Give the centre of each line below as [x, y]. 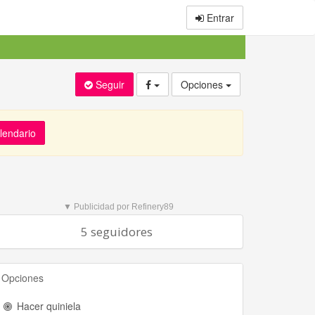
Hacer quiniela [47, 306]
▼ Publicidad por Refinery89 [118, 207]
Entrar [219, 18]
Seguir [110, 84]
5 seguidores [117, 232]
